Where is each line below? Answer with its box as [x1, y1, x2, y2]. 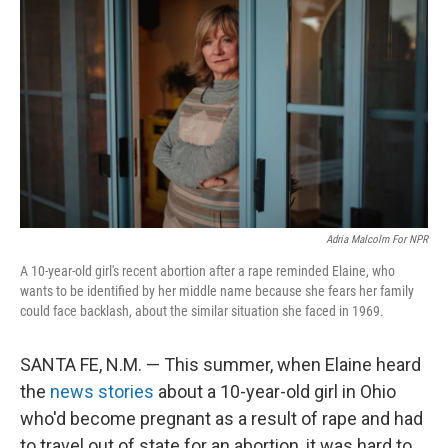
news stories [50, 381, 154, 402]
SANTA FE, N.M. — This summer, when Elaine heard [20, 354, 421, 375]
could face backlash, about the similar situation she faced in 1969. [20, 303, 384, 319]
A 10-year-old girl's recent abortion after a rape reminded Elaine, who [20, 263, 395, 279]
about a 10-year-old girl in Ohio [154, 381, 396, 402]
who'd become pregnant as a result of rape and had [20, 408, 423, 429]
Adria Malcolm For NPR [326, 233, 428, 246]
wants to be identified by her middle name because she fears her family [20, 283, 414, 299]
